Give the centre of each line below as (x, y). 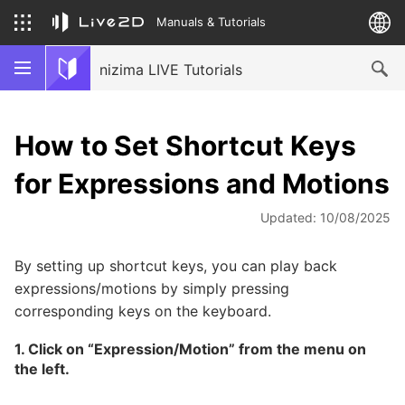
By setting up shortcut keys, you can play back (176, 266)
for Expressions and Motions (202, 184)
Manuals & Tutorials (211, 21)
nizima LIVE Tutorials (171, 69)
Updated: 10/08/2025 (325, 217)
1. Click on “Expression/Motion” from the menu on (190, 349)
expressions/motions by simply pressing (152, 288)
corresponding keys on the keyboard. (143, 311)
